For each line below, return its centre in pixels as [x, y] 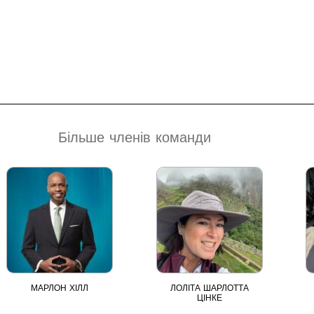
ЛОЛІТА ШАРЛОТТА [209, 288]
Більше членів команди [135, 137]
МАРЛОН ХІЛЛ [60, 288]
